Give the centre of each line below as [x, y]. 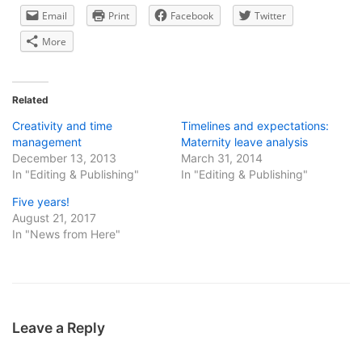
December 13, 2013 [64, 158]
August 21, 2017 [54, 218]
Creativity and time [62, 126]
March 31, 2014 [222, 158]
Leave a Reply [59, 328]
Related [30, 100]
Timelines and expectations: [255, 126]
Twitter [270, 16]
